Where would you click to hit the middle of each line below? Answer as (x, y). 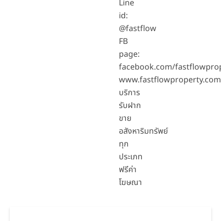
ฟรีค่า (128, 170)
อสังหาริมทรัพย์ (143, 131)
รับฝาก (130, 106)
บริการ (129, 93)
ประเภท (130, 157)
